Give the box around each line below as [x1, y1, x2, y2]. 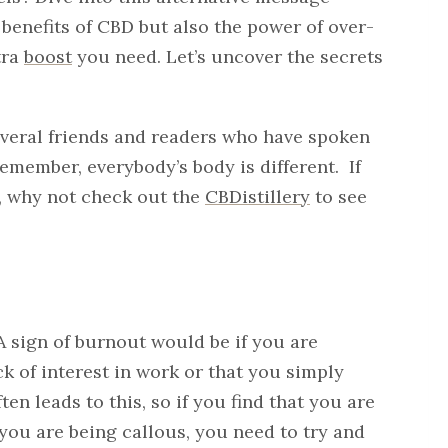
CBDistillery [205, 185, 310, 209]
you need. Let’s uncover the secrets [72, 45, 383, 69]
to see [310, 185, 367, 209]
